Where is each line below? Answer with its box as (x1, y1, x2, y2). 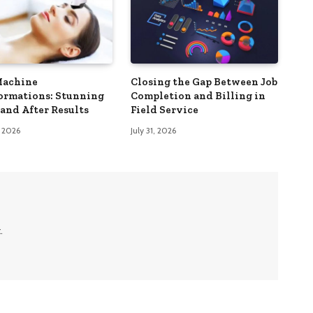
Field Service (130, 103, 198, 116)
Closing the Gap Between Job (130, 75, 277, 88)
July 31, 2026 (130, 124, 176, 136)
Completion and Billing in (130, 89, 265, 102)
